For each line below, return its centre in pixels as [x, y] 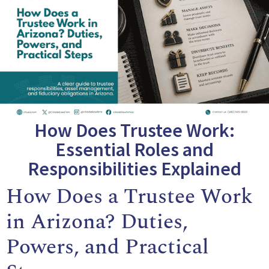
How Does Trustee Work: [134, 131]
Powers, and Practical [107, 247]
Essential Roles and [134, 150]
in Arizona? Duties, [97, 222]
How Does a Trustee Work [129, 197]
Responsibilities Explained [134, 169]
